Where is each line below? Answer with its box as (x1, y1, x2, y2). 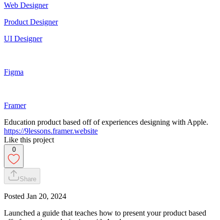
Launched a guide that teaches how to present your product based (4, 208, 206, 217)
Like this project (4, 135, 54, 144)
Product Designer (4, 17, 58, 26)
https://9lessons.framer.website (4, 126, 98, 135)
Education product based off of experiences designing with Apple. (4, 117, 208, 126)
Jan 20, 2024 (27, 192, 66, 200)
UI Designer (4, 34, 42, 43)
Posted (4, 192, 27, 200)
